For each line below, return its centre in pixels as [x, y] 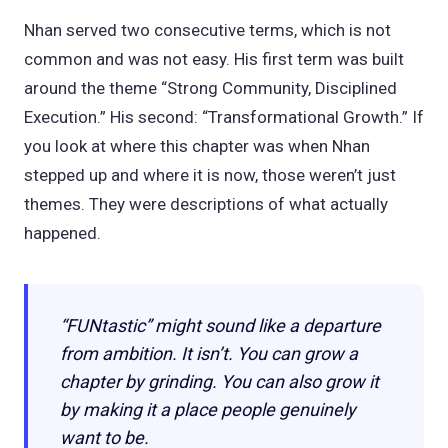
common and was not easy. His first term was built [214, 58]
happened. [62, 232]
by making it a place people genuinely [208, 409]
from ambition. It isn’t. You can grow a [209, 353]
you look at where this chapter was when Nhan [197, 145]
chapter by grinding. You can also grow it [219, 381]
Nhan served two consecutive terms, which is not [207, 29]
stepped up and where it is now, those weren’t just [210, 174]
